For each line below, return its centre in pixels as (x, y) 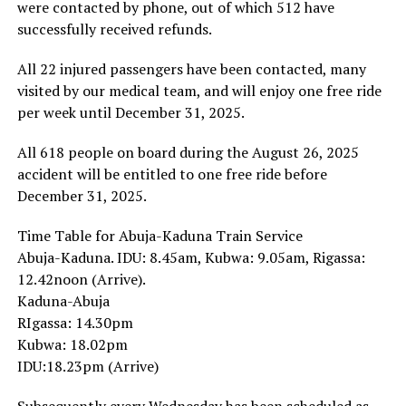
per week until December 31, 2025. (130, 112)
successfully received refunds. (114, 29)
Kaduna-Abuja (63, 300)
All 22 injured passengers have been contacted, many (191, 68)
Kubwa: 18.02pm (72, 344)
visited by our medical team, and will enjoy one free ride (199, 90)
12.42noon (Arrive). (81, 279)
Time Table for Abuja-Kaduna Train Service (159, 235)
